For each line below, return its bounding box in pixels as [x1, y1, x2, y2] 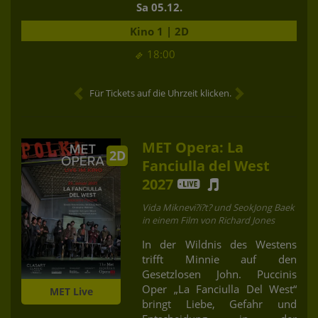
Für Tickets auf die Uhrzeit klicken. [89, 86, 231, 99]
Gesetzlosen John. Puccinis [142, 266, 297, 281]
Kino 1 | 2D [129, 23, 189, 38]
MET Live [49, 284, 93, 298]
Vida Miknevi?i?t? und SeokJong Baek [142, 200, 295, 214]
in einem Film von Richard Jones [142, 213, 275, 226]
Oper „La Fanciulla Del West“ [142, 281, 297, 296]
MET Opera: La [142, 137, 243, 157]
